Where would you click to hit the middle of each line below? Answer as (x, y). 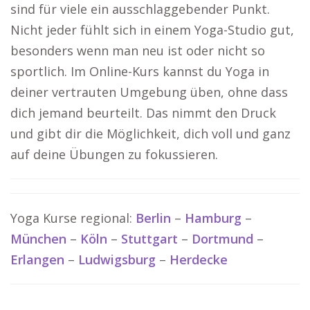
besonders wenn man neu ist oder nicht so (138, 51)
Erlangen (37, 259)
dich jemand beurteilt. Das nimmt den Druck (143, 113)
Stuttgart (149, 239)
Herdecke (199, 259)
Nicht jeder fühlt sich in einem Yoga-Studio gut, (152, 30)
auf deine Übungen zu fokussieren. (114, 154)
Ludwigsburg (117, 259)
